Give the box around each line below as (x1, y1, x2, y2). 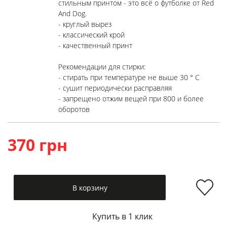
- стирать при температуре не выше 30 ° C (58, 72, 200, 82)
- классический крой (58, 30, 125, 40)
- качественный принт (58, 41, 132, 50)
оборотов (58, 104, 90, 114)
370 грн (8, 134, 67, 156)
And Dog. (58, 9, 87, 18)
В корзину (72, 182, 107, 193)
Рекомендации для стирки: (58, 62, 145, 71)
